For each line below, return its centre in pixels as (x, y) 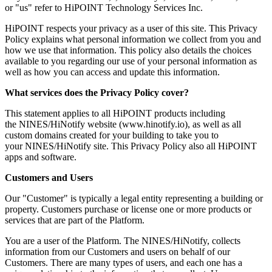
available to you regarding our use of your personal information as (131, 61)
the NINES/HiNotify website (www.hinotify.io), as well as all (123, 124)
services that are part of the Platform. (75, 220)
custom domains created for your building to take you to (112, 135)
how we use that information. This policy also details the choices (128, 50)
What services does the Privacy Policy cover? (97, 93)
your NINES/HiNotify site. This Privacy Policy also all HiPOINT (131, 146)
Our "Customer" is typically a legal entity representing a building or (134, 199)
